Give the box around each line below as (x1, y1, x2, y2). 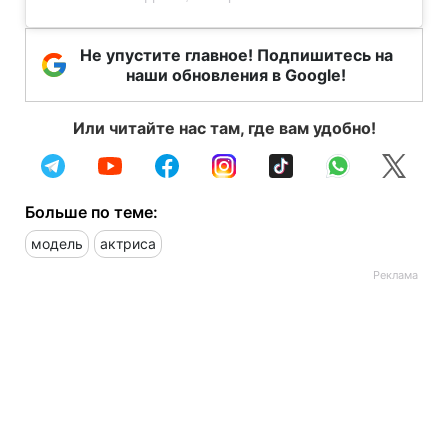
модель (31, 235, 83, 253)
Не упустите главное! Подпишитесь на (79, 45, 393, 66)
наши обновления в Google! (126, 65, 346, 86)
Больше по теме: (25, 202, 158, 223)
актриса (100, 235, 156, 253)
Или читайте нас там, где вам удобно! (72, 118, 376, 139)
